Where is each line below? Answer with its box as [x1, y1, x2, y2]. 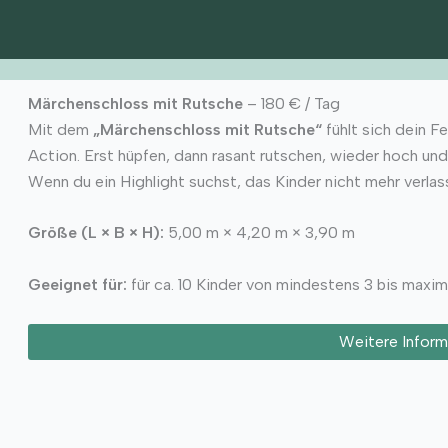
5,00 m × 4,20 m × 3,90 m [163, 223, 355, 243]
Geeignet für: [27, 275, 127, 295]
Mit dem [27, 119, 93, 139]
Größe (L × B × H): [27, 223, 164, 243]
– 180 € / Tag [242, 93, 340, 113]
